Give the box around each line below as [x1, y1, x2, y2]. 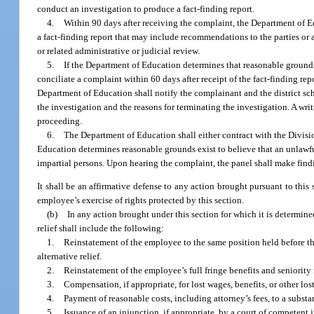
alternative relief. [37, 251, 102, 262]
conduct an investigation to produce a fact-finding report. [37, 3, 255, 14]
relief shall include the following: [37, 223, 165, 234]
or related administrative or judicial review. [37, 45, 200, 56]
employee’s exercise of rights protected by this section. [37, 195, 245, 206]
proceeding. [37, 115, 83, 126]
